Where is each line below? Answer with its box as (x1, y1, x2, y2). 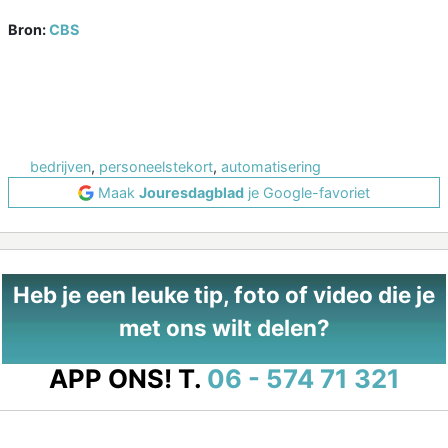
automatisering (221, 158, 321, 176)
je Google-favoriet (244, 184, 370, 202)
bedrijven (30, 158, 91, 176)
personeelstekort (99, 158, 213, 176)
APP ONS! (48, 363, 172, 395)
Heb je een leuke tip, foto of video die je (13, 281, 435, 309)
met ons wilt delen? (118, 314, 330, 342)
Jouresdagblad (139, 184, 244, 202)
